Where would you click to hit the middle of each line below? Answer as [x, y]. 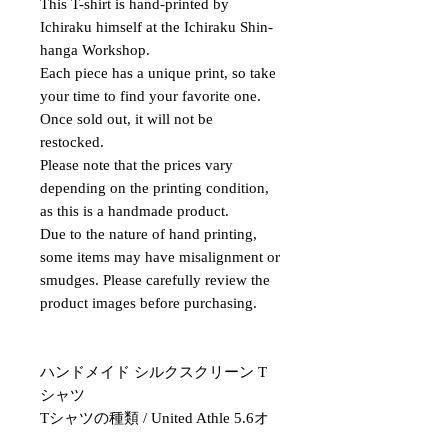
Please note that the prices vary [136, 164]
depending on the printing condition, [154, 187]
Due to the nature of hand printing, [148, 233]
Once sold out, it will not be [126, 118]
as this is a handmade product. [134, 210]
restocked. [72, 141]
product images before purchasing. [148, 302]
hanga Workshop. [95, 49]
